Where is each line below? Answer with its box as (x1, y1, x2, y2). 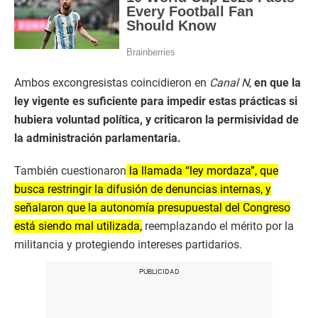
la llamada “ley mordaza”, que (126, 164, 278, 178)
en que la (251, 76, 301, 90)
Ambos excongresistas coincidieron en (14, 76, 209, 90)
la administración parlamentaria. (14, 131, 181, 146)
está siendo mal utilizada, (14, 219, 142, 234)
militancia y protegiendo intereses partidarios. (14, 238, 242, 252)
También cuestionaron (14, 164, 126, 178)
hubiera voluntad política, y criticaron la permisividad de (14, 113, 299, 127)
